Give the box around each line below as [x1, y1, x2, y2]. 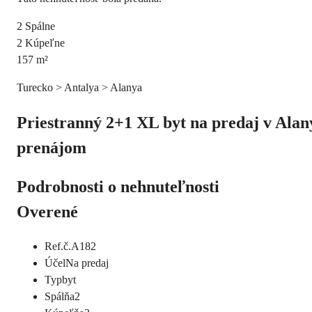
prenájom [17, 138, 86, 157]
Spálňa [45, 290, 75, 302]
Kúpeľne [25, 37, 65, 49]
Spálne [25, 20, 55, 32]
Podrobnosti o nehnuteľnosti [17, 177, 219, 196]
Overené [17, 202, 78, 221]
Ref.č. [45, 240, 71, 252]
